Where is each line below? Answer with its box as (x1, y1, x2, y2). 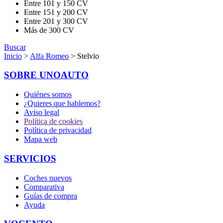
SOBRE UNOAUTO (4, 70, 89, 81)
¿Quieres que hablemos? (24, 99, 101, 108)
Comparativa (24, 182, 64, 191)
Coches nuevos (24, 173, 72, 182)
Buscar (4, 42, 26, 51)
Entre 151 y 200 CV (24, 7, 88, 16)
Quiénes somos (24, 90, 72, 99)
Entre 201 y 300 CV (24, 16, 88, 25)
